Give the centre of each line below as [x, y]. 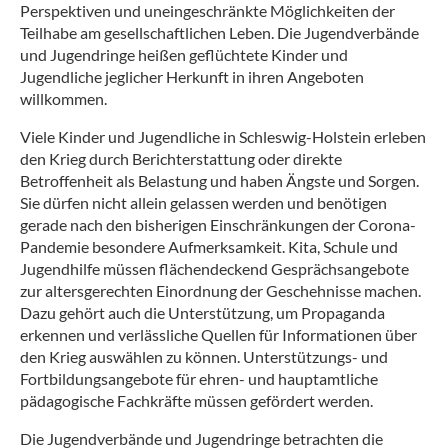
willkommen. [63, 99]
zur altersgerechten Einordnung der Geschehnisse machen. [220, 291]
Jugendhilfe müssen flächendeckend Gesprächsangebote [214, 269]
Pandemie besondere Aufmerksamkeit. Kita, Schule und [209, 247]
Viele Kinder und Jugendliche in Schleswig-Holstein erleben [223, 137]
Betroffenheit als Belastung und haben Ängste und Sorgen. [219, 181]
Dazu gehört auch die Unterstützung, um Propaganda [202, 313]
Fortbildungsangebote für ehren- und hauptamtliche [199, 379]
